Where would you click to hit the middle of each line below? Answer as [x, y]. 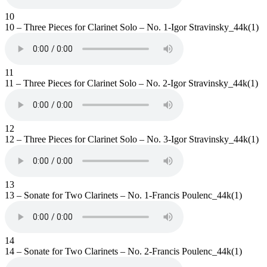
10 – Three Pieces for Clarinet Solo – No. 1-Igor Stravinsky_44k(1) [132, 27]
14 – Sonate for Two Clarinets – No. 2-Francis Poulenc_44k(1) [123, 251]
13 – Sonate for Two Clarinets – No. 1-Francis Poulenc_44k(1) [123, 195]
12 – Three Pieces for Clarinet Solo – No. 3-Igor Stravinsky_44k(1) [132, 139]
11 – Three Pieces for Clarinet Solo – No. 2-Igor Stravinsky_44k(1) [131, 83]
